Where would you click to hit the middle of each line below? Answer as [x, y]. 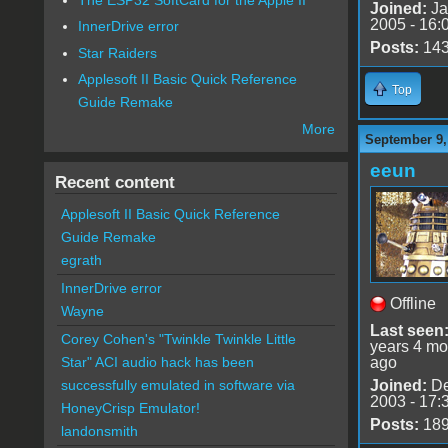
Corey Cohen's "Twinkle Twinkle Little [178, 339]
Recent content [114, 182]
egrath [81, 260]
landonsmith [99, 431]
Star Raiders [118, 52]
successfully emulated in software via [177, 385]
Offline [412, 303]
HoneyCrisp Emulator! [130, 408]
